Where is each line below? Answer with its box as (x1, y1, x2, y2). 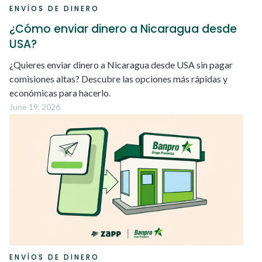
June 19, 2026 (9, 101, 60, 112)
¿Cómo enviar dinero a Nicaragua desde (9, 20, 237, 37)
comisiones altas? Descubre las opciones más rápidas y (9, 73, 227, 84)
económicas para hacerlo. (9, 87, 111, 98)
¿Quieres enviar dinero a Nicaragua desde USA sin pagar (9, 58, 233, 70)
